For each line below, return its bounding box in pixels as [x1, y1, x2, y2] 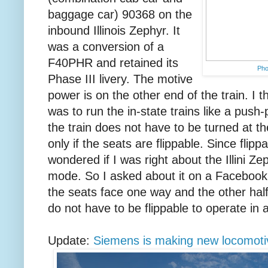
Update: [48, 234, 93, 248]
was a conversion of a [48, 40, 164, 54]
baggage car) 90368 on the [48, 8, 192, 22]
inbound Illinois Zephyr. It [48, 24, 180, 38]
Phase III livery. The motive [48, 72, 193, 86]
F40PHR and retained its [48, 56, 178, 70]
